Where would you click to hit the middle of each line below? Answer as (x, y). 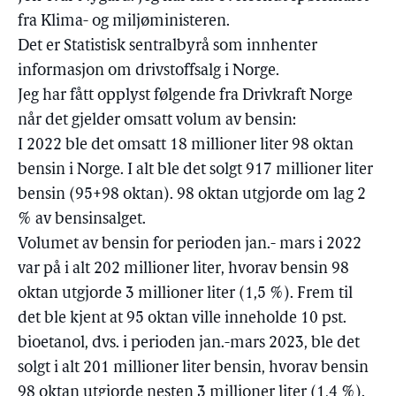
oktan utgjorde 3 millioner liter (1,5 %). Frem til (185, 294)
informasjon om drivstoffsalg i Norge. (148, 71)
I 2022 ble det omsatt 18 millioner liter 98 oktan (186, 145)
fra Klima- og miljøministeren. (124, 22)
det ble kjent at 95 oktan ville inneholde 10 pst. (182, 319)
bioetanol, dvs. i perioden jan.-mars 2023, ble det (189, 343)
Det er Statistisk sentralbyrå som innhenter (168, 46)
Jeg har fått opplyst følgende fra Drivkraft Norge (185, 96)
